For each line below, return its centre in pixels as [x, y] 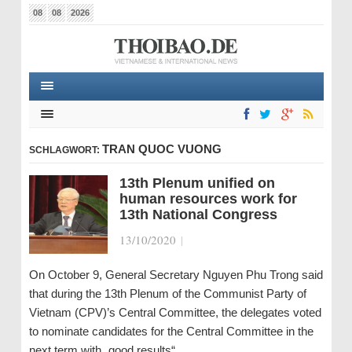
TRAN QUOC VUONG [161, 149]
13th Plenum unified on [197, 183]
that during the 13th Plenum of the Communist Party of [167, 293]
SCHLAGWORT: [65, 150]
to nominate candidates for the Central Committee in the [171, 331]
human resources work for [208, 199]
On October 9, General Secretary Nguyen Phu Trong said [176, 275]
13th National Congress [198, 214]
